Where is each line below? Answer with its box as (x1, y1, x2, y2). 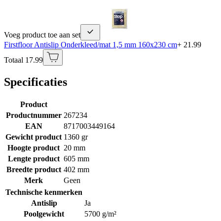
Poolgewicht (24, 209, 64, 218)
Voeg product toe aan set (4, 30, 80, 39)
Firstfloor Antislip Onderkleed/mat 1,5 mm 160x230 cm (4, 40, 177, 49)
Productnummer (5, 110, 62, 119)
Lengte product (7, 154, 60, 163)
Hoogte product (7, 143, 60, 152)
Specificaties (4, 75, 67, 88)
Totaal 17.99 (4, 55, 43, 64)
